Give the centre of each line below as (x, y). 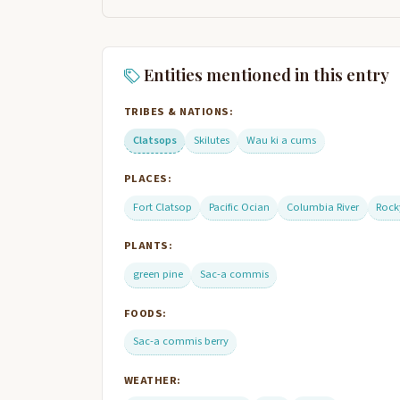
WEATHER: (153, 380)
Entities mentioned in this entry (265, 75)
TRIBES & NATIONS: (179, 111)
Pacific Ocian (239, 208)
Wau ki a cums (281, 140)
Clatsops (154, 140)
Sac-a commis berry (180, 342)
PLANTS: (149, 246)
